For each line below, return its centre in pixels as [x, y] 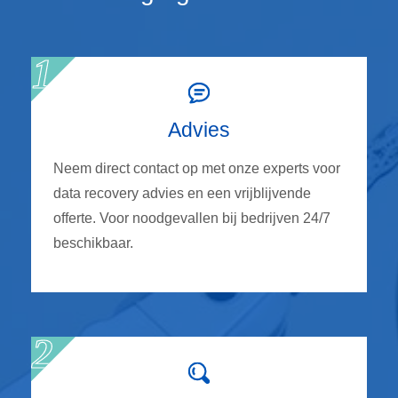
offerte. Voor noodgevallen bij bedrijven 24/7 [192, 218]
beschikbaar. [93, 243]
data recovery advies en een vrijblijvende [182, 193]
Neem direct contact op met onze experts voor [197, 168]
